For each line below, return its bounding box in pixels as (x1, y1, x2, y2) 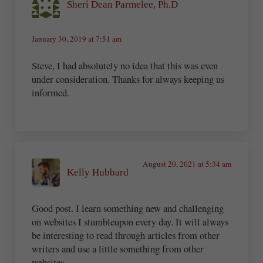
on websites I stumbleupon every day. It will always (32, 215, 229, 229)
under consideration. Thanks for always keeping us (32, 72, 225, 86)
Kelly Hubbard (67, 167, 129, 178)
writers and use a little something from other (32, 242, 204, 256)
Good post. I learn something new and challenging (32, 201, 224, 215)
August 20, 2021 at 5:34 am (142, 158, 231, 169)
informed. (32, 86, 70, 100)
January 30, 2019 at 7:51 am (32, 33, 122, 44)
